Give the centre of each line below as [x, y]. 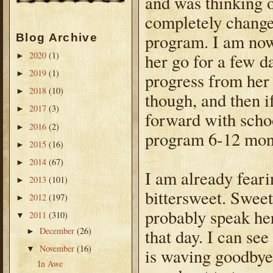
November [58, 248]
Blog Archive [57, 38]
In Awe [50, 264]
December [58, 230]
